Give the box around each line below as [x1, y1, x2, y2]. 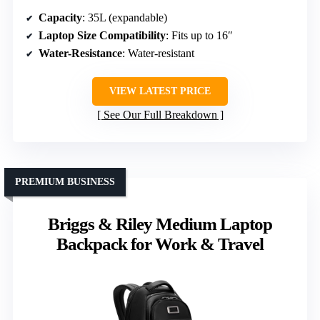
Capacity [39, 11, 82, 24]
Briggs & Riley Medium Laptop [48, 214, 272, 234]
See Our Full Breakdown [103, 109, 217, 121]
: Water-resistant [122, 47, 194, 60]
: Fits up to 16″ [166, 29, 233, 42]
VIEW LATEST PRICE [109, 86, 211, 97]
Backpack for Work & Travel [56, 234, 264, 254]
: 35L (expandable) [82, 11, 167, 24]
